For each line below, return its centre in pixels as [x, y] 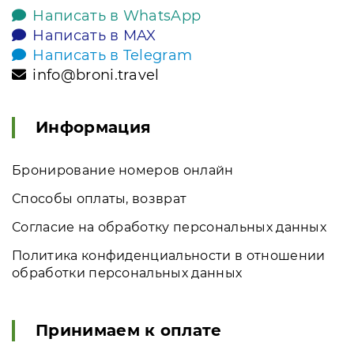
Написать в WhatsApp [117, 16]
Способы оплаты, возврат [100, 199]
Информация [94, 127]
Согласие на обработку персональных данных [169, 227]
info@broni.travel [96, 75]
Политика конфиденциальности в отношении [169, 256]
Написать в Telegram [113, 55]
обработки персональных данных [127, 273]
